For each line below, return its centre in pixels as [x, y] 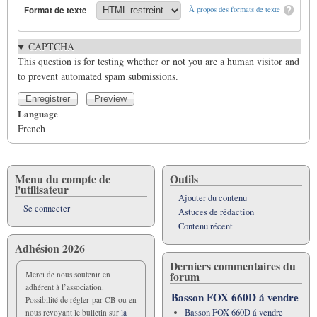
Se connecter [47, 209]
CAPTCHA [51, 47]
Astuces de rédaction [216, 212]
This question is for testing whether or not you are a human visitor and [158, 62]
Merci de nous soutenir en [68, 275]
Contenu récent [206, 226]
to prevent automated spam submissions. [98, 76]
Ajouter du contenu [213, 198]
